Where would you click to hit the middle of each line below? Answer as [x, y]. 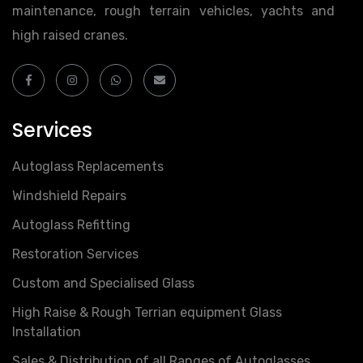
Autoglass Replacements [88, 167]
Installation [47, 332]
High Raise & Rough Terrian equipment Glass [147, 313]
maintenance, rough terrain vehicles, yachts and [173, 11]
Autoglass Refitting [71, 225]
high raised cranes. [70, 36]
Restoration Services [75, 254]
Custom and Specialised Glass [103, 284]
